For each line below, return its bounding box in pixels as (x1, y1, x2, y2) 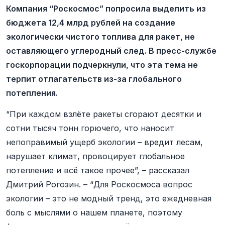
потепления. (6, 88, 58, 98)
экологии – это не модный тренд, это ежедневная (6, 193, 211, 203)
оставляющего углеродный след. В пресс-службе (6, 46, 216, 56)
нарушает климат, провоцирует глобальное (6, 151, 185, 161)
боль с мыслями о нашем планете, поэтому (6, 207, 182, 217)
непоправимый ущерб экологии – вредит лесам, (6, 137, 203, 147)
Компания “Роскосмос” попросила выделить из (6, 4, 206, 14)
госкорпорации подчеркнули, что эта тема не (6, 60, 198, 70)
